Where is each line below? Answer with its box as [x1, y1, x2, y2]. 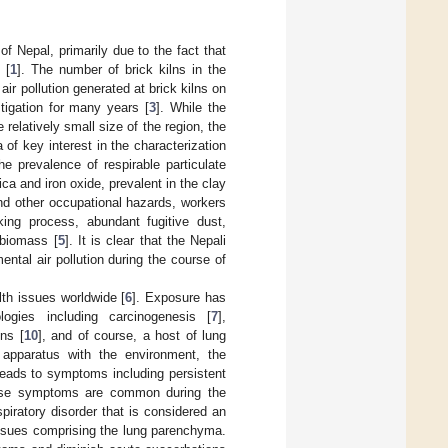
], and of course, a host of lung [37, 327, 227, 343]
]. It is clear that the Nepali [64, 232, 227, 248]
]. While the [156, 99, 227, 115]
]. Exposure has [132, 289, 227, 305]
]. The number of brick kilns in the [16, 61, 227, 77]
